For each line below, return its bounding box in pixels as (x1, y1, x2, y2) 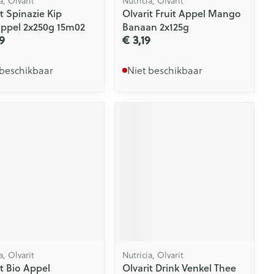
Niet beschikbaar (127, 63, 203, 77)
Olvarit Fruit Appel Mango (122, 6, 242, 20)
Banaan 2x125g (122, 19, 190, 34)
